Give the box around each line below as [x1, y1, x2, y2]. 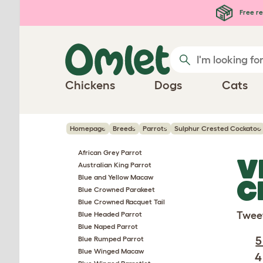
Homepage [70, 124, 106, 132]
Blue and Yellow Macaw [78, 173, 153, 181]
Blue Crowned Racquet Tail [78, 198, 165, 205]
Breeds [113, 124, 136, 132]
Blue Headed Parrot [78, 210, 142, 218]
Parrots [143, 124, 167, 132]
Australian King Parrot [78, 161, 151, 168]
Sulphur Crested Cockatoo [174, 124, 261, 132]
